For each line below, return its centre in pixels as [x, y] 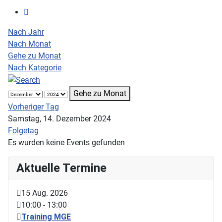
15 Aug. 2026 [45, 193]
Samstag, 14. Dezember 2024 [59, 118]
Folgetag [23, 130]
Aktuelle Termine [61, 168]
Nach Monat [29, 44]
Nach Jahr [26, 32]
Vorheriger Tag [33, 107]
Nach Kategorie [35, 68]
